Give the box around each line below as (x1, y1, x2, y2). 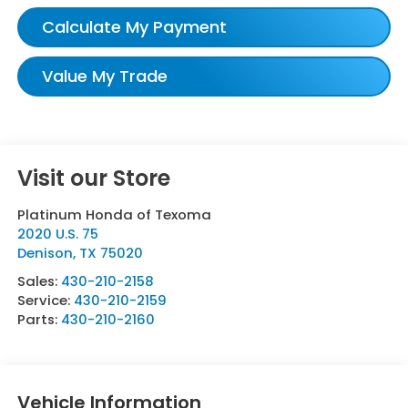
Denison (16, 243, 73, 263)
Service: (16, 291, 74, 311)
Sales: (16, 271, 61, 291)
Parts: (16, 310, 61, 330)
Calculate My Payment (41, 15, 227, 39)
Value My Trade (41, 65, 168, 88)
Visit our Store (16, 163, 170, 194)
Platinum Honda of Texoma (16, 205, 211, 225)
